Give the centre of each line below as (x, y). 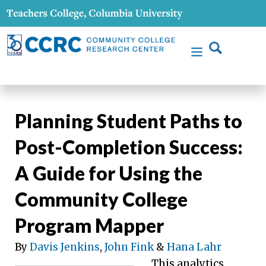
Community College (101, 199)
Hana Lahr (194, 247)
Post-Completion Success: (129, 147)
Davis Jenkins (65, 247)
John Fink (129, 247)
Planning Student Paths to (129, 121)
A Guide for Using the (109, 173)
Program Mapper (89, 225)
